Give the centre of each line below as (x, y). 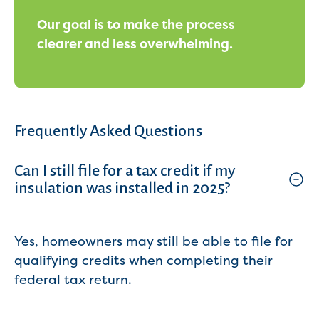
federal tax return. (73, 280)
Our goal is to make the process (136, 25)
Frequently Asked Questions (108, 131)
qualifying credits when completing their (143, 261)
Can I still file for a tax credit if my (125, 171)
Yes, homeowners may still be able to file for (153, 242)
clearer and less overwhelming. (135, 45)
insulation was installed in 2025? (122, 188)
